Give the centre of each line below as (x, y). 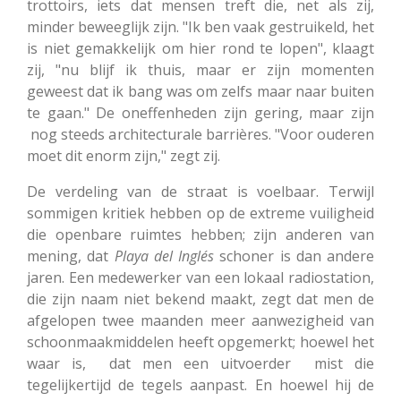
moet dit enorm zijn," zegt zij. (124, 155)
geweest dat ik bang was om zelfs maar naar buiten (200, 91)
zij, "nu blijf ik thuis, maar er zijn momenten (200, 69)
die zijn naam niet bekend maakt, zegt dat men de (200, 299)
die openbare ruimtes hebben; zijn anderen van (200, 234)
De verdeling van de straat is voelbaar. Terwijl (200, 191)
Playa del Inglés (164, 256)
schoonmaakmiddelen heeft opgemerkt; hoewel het (200, 341)
